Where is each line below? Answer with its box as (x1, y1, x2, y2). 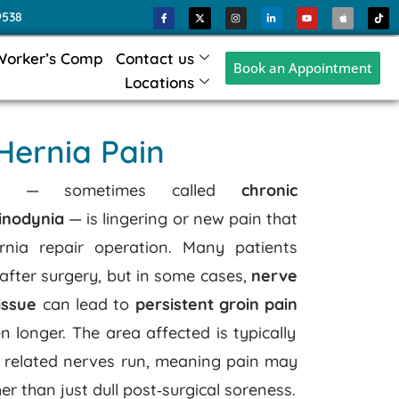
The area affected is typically (71, 322, 297, 343)
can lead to (37, 294, 135, 314)
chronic (240, 180, 297, 200)
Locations (124, 72, 194, 92)
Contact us (115, 48, 194, 68)
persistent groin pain (134, 294, 298, 314)
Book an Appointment (233, 58, 373, 77)
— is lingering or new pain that (63, 208, 297, 229)
